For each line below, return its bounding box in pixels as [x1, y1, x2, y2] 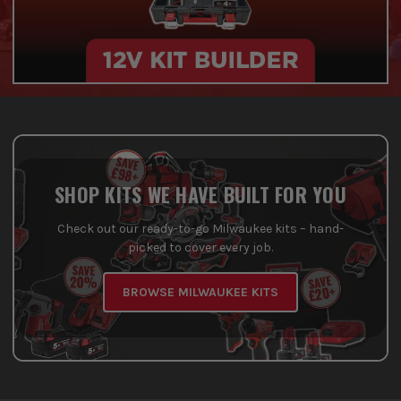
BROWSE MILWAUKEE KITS [123, 285, 278, 301]
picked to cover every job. [128, 240, 273, 256]
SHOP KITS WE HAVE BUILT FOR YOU [55, 179, 346, 209]
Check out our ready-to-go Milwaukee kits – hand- [57, 221, 344, 237]
